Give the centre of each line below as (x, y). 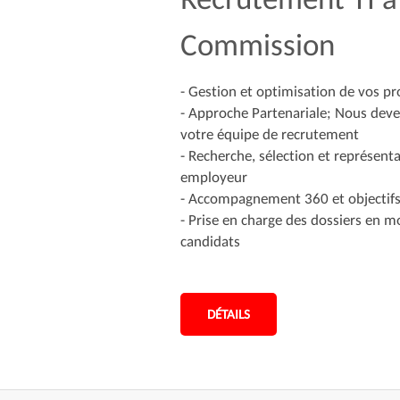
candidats (210, 242)
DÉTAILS (228, 314)
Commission (257, 45)
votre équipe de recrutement (269, 134)
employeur (213, 177)
